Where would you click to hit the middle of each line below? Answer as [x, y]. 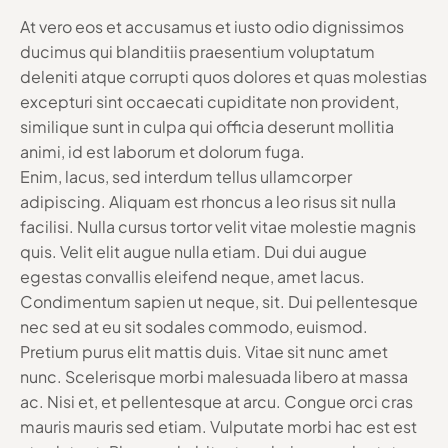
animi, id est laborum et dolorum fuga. [162, 151]
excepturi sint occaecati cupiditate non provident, [209, 101]
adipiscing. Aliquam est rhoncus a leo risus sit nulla [208, 201]
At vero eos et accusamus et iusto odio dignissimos [212, 26]
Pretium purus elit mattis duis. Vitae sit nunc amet [204, 351]
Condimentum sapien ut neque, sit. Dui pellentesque [219, 301]
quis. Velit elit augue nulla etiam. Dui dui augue [193, 251]
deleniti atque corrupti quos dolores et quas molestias [223, 76]
